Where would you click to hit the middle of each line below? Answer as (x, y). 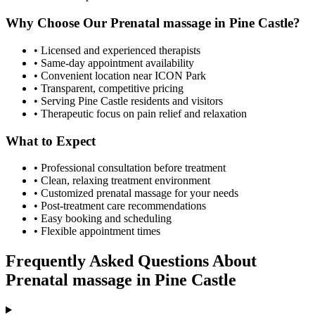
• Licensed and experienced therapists (117, 50)
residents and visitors (175, 101)
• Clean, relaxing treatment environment (122, 181)
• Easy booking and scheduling (103, 219)
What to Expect (51, 141)
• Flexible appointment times (97, 231)
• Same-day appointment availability (114, 63)
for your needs (205, 193)
